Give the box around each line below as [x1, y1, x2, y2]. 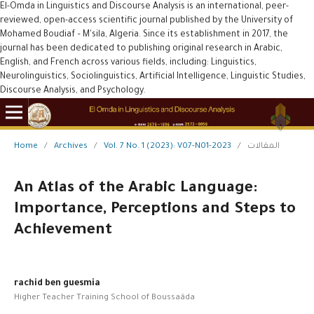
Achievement [13, 222, 112, 240]
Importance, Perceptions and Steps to [13, 201, 296, 219]
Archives [53, 142, 88, 151]
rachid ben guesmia [13, 278, 100, 289]
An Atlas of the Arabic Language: [13, 180, 257, 198]
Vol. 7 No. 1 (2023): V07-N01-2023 [103, 142, 231, 151]
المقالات [247, 142, 280, 151]
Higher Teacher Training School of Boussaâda [13, 293, 195, 303]
